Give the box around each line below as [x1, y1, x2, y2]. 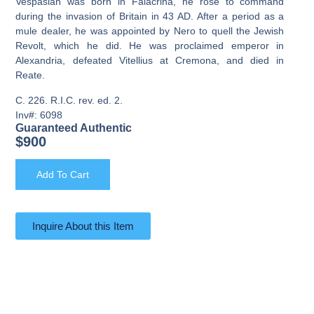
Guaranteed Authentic [15, 121, 132, 134]
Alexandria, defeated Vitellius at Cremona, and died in [15, 55, 285, 67]
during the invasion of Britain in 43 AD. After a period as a [15, 11, 285, 22]
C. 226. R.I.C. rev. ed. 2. [15, 94, 123, 106]
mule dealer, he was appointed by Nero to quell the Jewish [15, 25, 285, 37]
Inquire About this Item [32, 220, 135, 233]
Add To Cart [36, 169, 90, 181]
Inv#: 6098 [15, 109, 63, 121]
